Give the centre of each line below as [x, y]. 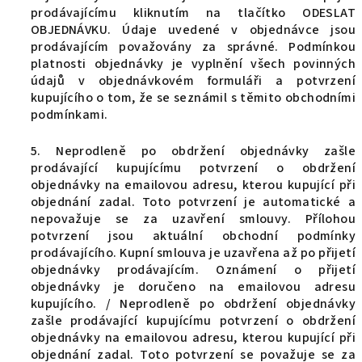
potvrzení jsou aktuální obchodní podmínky [193, 236]
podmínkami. [69, 115]
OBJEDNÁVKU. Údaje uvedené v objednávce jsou [193, 30]
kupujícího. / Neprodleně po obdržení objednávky [193, 304]
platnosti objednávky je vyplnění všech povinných [193, 64]
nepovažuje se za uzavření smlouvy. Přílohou [193, 219]
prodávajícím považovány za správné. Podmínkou [193, 47]
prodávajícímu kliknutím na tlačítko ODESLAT [193, 13]
